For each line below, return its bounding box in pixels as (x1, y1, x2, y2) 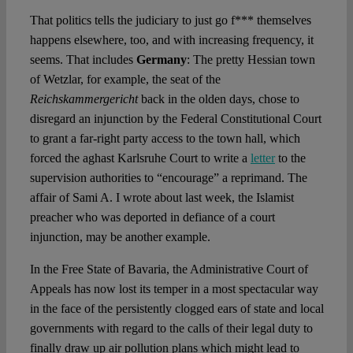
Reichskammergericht (29, 92, 138, 106)
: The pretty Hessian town (186, 53, 315, 67)
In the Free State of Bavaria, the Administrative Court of (29, 262, 308, 277)
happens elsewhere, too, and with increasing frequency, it (29, 33, 314, 47)
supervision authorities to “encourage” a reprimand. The (29, 171, 307, 185)
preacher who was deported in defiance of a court (29, 210, 275, 225)
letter (250, 151, 275, 165)
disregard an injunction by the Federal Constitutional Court (29, 112, 321, 126)
